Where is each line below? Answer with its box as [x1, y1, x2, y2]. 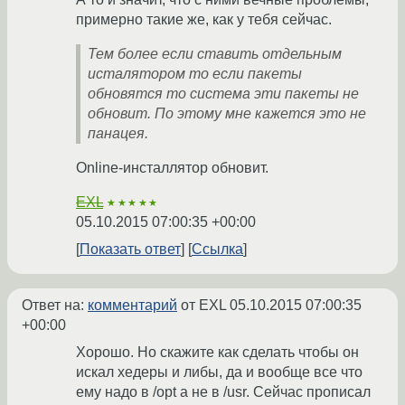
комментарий [88, 297, 177, 314]
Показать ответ [80, 241, 181, 258]
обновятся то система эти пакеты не [88, 86, 359, 102]
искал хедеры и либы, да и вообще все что [76, 364, 363, 381]
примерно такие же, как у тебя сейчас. [76, 12, 332, 28]
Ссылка [192, 241, 243, 258]
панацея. [88, 126, 148, 142]
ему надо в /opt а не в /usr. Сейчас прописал [76, 384, 371, 400]
